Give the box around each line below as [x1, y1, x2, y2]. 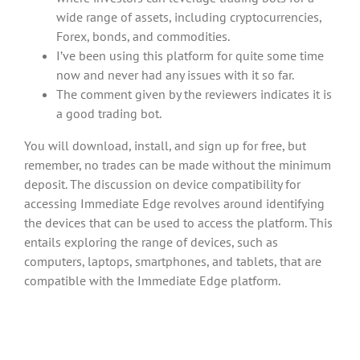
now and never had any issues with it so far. [56, 67, 294, 83]
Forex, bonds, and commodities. [56, 28, 230, 44]
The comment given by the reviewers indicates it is [56, 86, 332, 102]
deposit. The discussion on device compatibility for [24, 176, 301, 192]
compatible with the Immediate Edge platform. [24, 272, 280, 288]
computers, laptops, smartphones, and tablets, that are [24, 253, 321, 269]
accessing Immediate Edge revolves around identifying [24, 195, 325, 211]
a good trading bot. [56, 105, 162, 121]
